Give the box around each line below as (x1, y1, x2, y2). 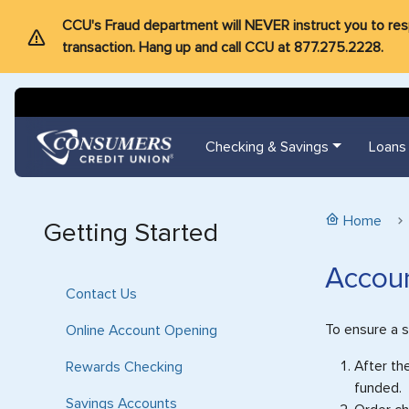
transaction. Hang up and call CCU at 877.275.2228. (62, 38, 383, 57)
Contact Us (66, 284, 137, 303)
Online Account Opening (66, 320, 217, 340)
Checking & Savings (205, 137, 329, 156)
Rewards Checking (66, 357, 183, 376)
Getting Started (44, 216, 218, 249)
